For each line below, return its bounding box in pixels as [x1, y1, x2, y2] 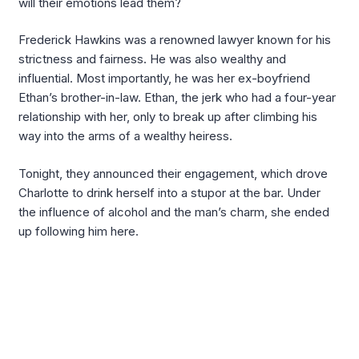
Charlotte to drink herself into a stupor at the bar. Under [18, 184, 321, 200]
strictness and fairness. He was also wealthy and [18, 51, 286, 67]
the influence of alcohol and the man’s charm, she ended [18, 204, 329, 220]
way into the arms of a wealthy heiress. [18, 128, 232, 144]
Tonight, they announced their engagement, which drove [18, 165, 328, 181]
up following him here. [18, 223, 139, 239]
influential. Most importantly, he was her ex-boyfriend [18, 71, 310, 87]
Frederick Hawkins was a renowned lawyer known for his [18, 32, 331, 48]
